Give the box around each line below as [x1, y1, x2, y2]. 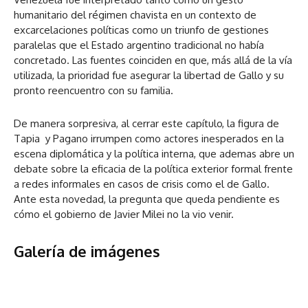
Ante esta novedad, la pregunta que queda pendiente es [14, 192, 280, 206]
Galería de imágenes [14, 241, 160, 261]
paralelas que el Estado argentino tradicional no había [14, 38, 264, 52]
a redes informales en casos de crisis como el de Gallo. [14, 177, 269, 191]
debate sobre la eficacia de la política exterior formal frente [14, 162, 293, 176]
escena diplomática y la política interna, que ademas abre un [14, 147, 294, 161]
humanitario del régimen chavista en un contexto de [14, 8, 256, 22]
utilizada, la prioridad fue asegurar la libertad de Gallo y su [14, 69, 284, 82]
